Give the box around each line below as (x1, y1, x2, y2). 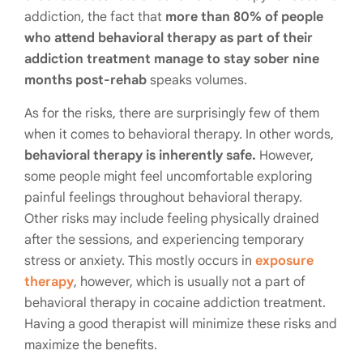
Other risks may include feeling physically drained (24, 210, 319, 227)
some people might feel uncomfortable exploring (24, 168, 312, 185)
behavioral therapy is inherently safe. (24, 147, 256, 164)
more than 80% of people (165, 8, 323, 25)
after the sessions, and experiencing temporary (24, 231, 304, 248)
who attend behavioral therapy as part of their (24, 29, 313, 46)
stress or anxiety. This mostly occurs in (24, 252, 255, 269)
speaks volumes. (147, 71, 247, 88)
